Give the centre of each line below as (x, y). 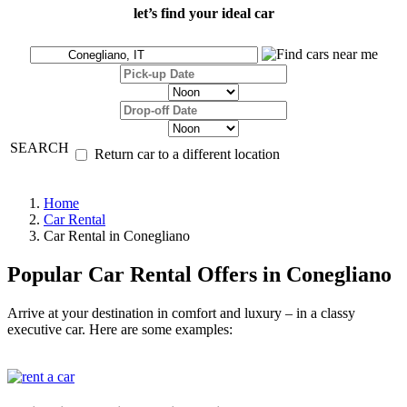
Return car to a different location (187, 154)
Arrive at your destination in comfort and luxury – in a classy (181, 313)
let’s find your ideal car (203, 14)
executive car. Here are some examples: (120, 330)
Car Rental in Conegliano (117, 236)
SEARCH (40, 148)
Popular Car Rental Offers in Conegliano (199, 275)
